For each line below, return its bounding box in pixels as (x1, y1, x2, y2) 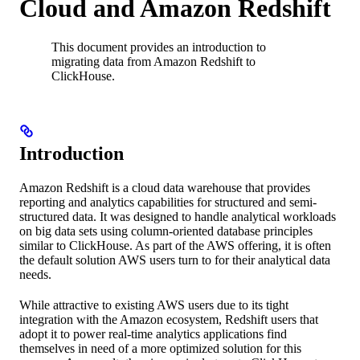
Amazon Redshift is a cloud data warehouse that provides (19, 181, 310, 195)
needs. (19, 268, 51, 282)
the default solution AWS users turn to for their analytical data (19, 253, 330, 268)
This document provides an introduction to (51, 40, 266, 55)
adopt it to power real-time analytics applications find (19, 327, 287, 342)
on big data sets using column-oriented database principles (19, 224, 313, 239)
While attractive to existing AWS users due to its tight (19, 298, 288, 313)
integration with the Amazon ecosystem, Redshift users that (19, 313, 318, 327)
